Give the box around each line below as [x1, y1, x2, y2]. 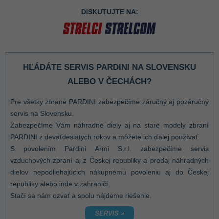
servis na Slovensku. [10, 109, 74, 118]
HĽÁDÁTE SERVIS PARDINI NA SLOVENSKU [23, 62, 196, 72]
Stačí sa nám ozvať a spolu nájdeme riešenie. [10, 192, 152, 200]
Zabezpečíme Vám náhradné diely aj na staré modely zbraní [10, 121, 209, 130]
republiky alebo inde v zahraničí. [10, 180, 110, 188]
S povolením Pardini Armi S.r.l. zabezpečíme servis [10, 145, 209, 153]
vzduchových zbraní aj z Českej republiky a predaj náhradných [10, 156, 209, 165]
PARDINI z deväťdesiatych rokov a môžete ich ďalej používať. [10, 133, 200, 141]
